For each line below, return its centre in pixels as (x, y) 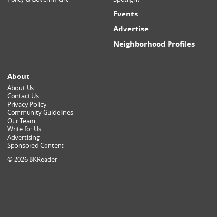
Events (125, 14)
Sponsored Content (36, 145)
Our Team (21, 121)
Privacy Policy (27, 104)
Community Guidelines (40, 112)
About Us (21, 88)
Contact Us (23, 96)
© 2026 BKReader (32, 160)
